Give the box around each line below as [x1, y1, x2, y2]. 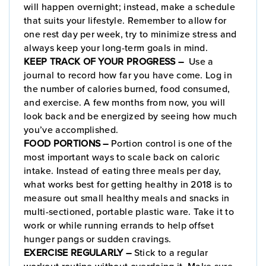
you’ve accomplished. [24, 122, 119, 136]
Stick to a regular [134, 245, 208, 259]
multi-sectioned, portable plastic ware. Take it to [24, 204, 235, 218]
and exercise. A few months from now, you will [24, 95, 226, 109]
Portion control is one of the [111, 136, 233, 150]
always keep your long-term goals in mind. [24, 40, 208, 54]
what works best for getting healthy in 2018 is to [24, 177, 233, 191]
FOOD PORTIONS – [24, 136, 112, 150]
